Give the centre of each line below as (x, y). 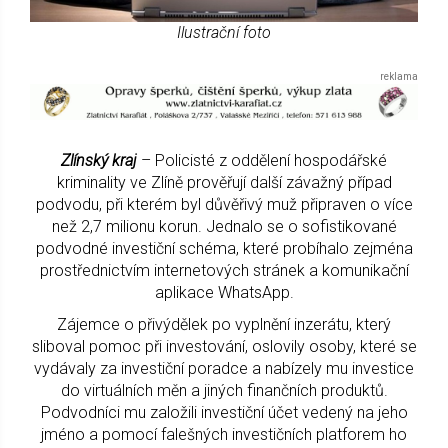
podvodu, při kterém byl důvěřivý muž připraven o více (224, 204)
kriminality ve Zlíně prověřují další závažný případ (224, 182)
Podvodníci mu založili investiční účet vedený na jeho (224, 412)
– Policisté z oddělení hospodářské (264, 160)
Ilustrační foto (224, 32)
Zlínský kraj (99, 160)
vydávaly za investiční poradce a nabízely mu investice (224, 368)
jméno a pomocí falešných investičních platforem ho (224, 434)
